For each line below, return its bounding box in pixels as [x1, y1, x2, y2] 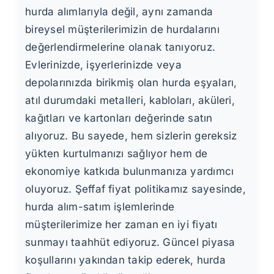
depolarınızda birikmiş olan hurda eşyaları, [25, 76, 237, 89]
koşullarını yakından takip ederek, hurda [25, 253, 226, 266]
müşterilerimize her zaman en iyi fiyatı [25, 218, 218, 231]
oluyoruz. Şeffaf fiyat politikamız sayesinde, [25, 182, 246, 195]
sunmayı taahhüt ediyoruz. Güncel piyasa [25, 235, 235, 248]
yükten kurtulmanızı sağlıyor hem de [25, 147, 208, 160]
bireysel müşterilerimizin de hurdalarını [25, 23, 220, 35]
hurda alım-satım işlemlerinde [25, 200, 175, 213]
